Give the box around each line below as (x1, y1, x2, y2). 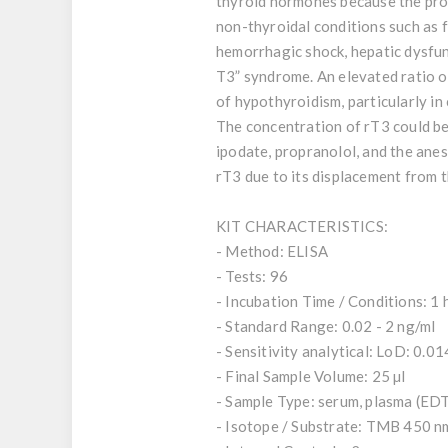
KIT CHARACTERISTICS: (216, 217, 388, 235)
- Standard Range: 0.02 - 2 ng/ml (216, 317, 436, 335)
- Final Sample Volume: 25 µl (216, 367, 406, 385)
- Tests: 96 (216, 267, 289, 285)
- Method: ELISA (216, 242, 328, 260)
